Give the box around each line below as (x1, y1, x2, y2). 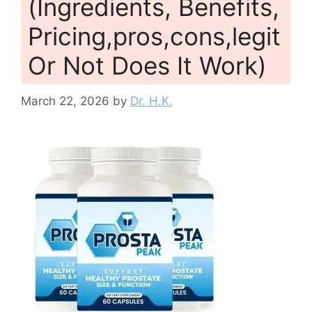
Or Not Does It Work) (28, 51, 267, 81)
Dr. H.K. (130, 93, 173, 108)
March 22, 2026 (21, 93, 109, 108)
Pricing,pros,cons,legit (28, 22, 281, 52)
